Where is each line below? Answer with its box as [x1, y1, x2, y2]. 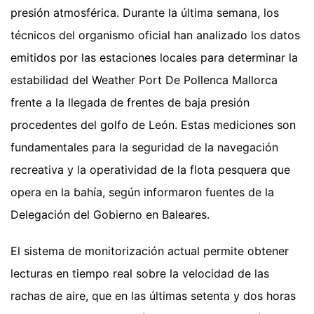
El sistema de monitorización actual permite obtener [11, 244, 289, 259]
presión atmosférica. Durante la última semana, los [11, 6, 279, 20]
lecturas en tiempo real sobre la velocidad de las [11, 266, 269, 281]
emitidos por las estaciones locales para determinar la [11, 50, 298, 65]
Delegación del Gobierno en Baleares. [11, 207, 210, 222]
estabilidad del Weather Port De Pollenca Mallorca [11, 73, 278, 88]
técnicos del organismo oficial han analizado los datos [11, 28, 300, 43]
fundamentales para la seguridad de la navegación [11, 140, 278, 155]
